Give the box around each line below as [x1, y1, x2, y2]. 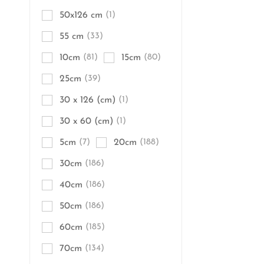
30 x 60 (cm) [60, 117, 113, 126]
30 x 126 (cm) [60, 95, 115, 105]
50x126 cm [60, 11, 103, 20]
